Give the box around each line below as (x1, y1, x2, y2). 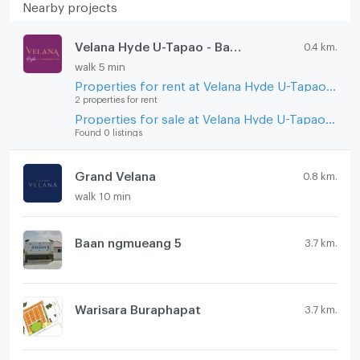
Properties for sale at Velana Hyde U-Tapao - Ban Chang (325, 112, 335, 122)
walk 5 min (74, 59, 125, 68)
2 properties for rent (74, 94, 157, 102)
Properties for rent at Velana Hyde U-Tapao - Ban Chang (325, 79, 336, 89)
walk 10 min (74, 190, 131, 198)
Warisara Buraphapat (74, 302, 201, 313)
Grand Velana (74, 169, 156, 179)
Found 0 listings (74, 127, 142, 135)
